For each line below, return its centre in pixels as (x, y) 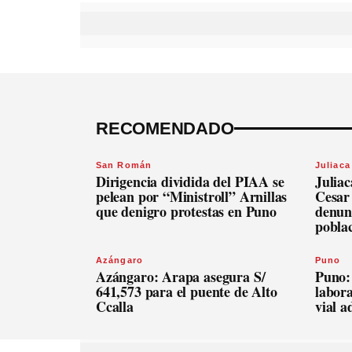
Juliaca (333, 165)
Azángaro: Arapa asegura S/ (181, 277)
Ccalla (115, 307)
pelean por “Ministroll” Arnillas (192, 197)
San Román (124, 165)
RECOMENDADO (165, 129)
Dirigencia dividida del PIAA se (190, 182)
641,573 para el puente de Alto (187, 292)
